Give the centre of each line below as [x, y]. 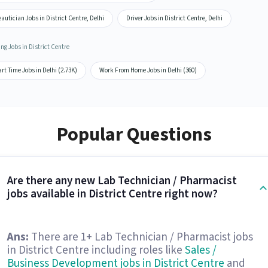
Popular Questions [134, 135]
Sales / [200, 250]
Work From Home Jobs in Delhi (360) [148, 70]
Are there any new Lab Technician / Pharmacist [122, 181]
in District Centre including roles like [96, 250]
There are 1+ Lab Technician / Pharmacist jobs [141, 237]
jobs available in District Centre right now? [112, 194]
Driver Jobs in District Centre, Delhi [174, 18]
